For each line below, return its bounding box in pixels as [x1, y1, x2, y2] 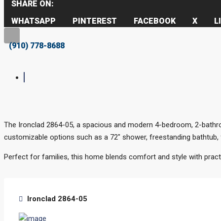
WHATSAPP [11, 16, 56, 26]
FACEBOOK [134, 16, 176, 26]
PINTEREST [73, 16, 117, 26]
